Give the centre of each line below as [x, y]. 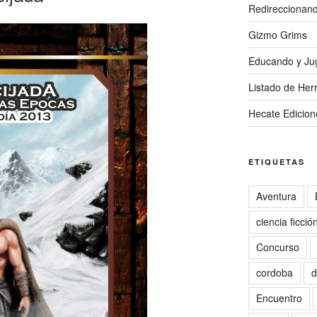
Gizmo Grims [277, 34]
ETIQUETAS [276, 161]
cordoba [274, 272]
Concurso [277, 247]
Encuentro [279, 298]
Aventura [276, 196]
